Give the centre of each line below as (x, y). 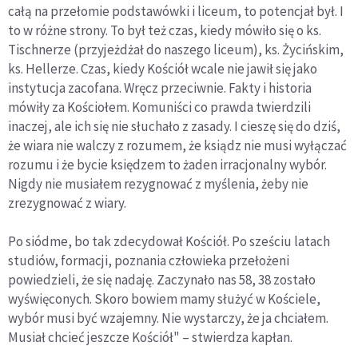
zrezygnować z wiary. (67, 203)
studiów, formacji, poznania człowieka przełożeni (149, 261)
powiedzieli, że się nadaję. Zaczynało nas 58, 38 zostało (162, 280)
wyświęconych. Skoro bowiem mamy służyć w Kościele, (164, 299)
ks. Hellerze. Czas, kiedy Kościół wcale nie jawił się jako (163, 69)
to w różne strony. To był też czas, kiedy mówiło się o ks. (165, 31)
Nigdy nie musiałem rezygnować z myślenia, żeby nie (158, 184)
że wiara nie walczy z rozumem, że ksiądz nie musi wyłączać (177, 146)
